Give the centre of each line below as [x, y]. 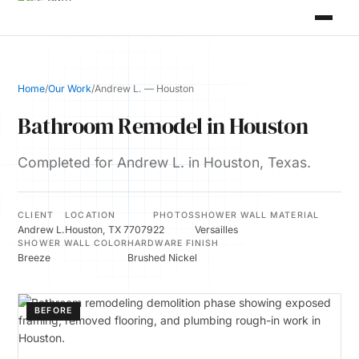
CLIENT [36, 215]
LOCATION [90, 215]
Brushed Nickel [163, 258]
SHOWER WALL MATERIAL [256, 215]
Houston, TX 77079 [109, 230]
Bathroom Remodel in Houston [163, 126]
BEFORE [53, 311]
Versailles [216, 230]
